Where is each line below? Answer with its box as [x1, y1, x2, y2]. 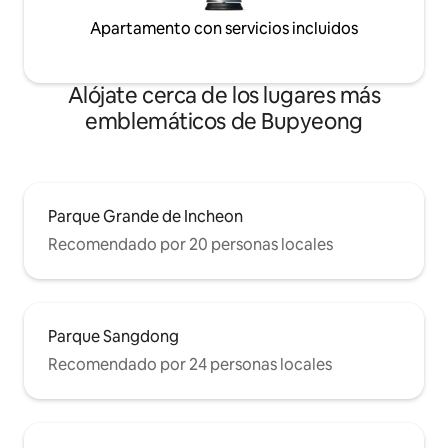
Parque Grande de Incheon [48, 206, 243, 228]
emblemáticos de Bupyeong [85, 107, 363, 137]
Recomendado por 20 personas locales [48, 234, 333, 256]
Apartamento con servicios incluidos [90, 18, 358, 40]
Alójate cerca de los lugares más [67, 81, 381, 111]
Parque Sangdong [48, 326, 179, 348]
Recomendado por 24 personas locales [48, 354, 332, 376]
